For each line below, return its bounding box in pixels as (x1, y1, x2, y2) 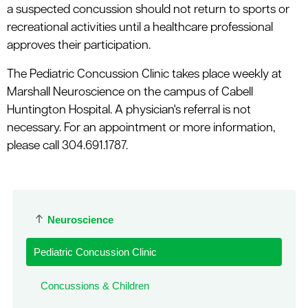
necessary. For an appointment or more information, (7, 122, 275, 134)
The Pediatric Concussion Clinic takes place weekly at (7, 68, 282, 80)
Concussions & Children (40, 280, 149, 292)
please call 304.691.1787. (7, 140, 128, 152)
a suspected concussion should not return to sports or (7, 3, 289, 16)
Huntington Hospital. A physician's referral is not (7, 104, 251, 116)
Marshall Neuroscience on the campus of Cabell (7, 86, 253, 98)
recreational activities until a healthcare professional (7, 21, 273, 34)
